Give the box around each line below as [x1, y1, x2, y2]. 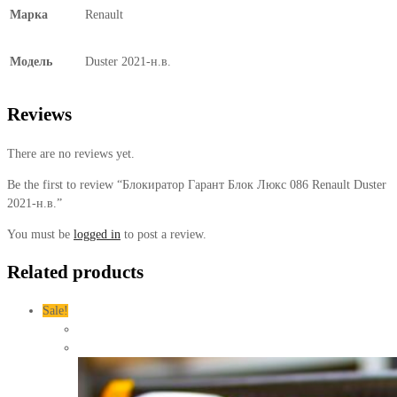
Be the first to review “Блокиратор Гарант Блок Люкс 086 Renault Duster [7, 177, 386, 191]
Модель [10, 54, 52, 68]
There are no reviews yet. [7, 146, 135, 160]
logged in [74, 227, 121, 241]
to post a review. [121, 227, 206, 241]
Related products [7, 261, 144, 283]
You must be [7, 227, 74, 241]
